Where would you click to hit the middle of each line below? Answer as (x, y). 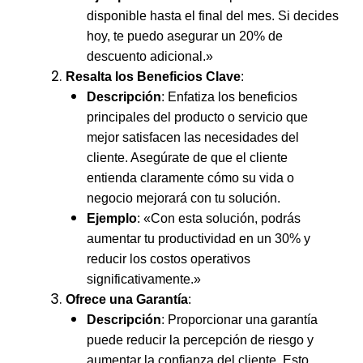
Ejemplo (111, 218)
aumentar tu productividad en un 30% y (198, 238)
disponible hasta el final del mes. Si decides (212, 15)
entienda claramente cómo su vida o (190, 177)
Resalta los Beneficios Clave (153, 76)
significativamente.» (143, 279)
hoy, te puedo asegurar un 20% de (184, 36)
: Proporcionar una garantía (239, 319)
